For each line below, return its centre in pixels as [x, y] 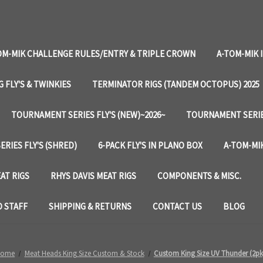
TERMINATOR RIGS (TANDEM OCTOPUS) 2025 [176, 84]
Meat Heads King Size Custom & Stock [84, 253]
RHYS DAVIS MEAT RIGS [93, 176]
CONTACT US [177, 206]
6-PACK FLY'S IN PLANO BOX [150, 145]
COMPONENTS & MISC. [199, 176]
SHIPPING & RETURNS [90, 206]
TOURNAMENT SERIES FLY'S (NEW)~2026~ [88, 115]
